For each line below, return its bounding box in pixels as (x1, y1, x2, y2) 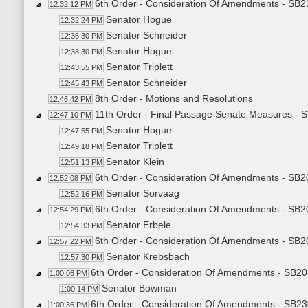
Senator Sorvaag (106, 188, 179, 199)
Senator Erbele (106, 219, 171, 231)
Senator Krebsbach (106, 251, 190, 263)
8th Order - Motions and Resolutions (95, 93, 253, 104)
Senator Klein (106, 156, 164, 168)
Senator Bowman (102, 283, 177, 294)
